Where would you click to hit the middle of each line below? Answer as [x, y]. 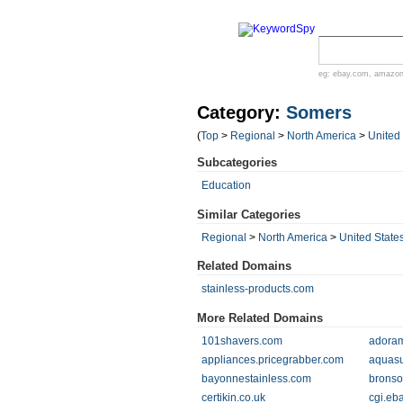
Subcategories [237, 162]
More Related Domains [260, 318]
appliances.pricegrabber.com [273, 360]
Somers [319, 112]
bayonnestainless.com [256, 379]
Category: [242, 112]
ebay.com [351, 74]
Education [226, 185]
